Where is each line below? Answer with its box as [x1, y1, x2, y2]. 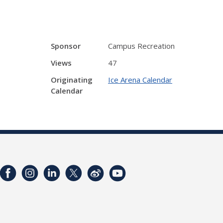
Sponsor [51, 41, 81, 51]
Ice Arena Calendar [108, 75, 172, 85]
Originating [51, 75, 93, 85]
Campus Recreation [108, 41, 175, 51]
